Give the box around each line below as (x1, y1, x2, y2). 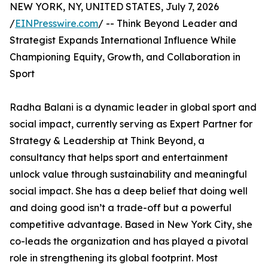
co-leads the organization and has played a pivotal (10, 235, 248, 247)
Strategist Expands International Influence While (10, 34, 236, 46)
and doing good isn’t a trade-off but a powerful (10, 202, 232, 214)
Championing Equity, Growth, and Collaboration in (10, 51, 240, 63)
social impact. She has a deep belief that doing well (10, 185, 248, 197)
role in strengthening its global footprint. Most (10, 252, 218, 264)
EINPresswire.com (15, 17, 98, 29)
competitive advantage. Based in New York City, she (10, 218, 252, 230)
